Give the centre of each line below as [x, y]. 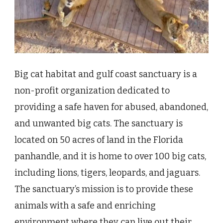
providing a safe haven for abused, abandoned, [111, 107]
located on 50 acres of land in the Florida [99, 140]
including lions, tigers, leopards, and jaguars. [107, 173]
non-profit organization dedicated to [92, 91]
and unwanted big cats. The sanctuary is [99, 124]
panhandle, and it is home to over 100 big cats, [110, 157]
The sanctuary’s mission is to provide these [104, 189]
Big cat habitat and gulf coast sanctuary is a [106, 74]
